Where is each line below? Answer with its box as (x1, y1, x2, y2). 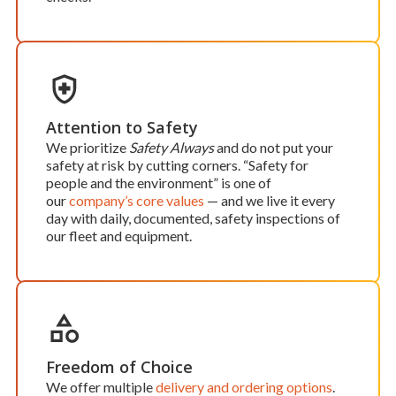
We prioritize (46, 139, 129, 156)
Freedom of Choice (46, 356, 193, 378)
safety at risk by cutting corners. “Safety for (46, 156, 308, 174)
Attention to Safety (46, 117, 198, 139)
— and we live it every (204, 192, 335, 209)
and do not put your (214, 139, 333, 156)
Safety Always (129, 139, 214, 156)
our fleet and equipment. (46, 227, 192, 245)
